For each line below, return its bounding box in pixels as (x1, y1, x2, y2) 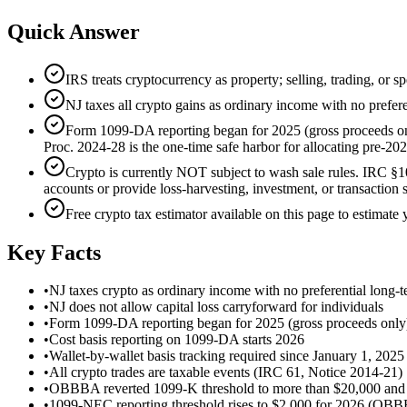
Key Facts (7, 240, 101, 264)
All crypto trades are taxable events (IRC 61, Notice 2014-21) (49, 364, 402, 381)
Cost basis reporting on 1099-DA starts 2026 (49, 332, 304, 348)
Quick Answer (7, 19, 140, 44)
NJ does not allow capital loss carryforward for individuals (49, 299, 383, 315)
